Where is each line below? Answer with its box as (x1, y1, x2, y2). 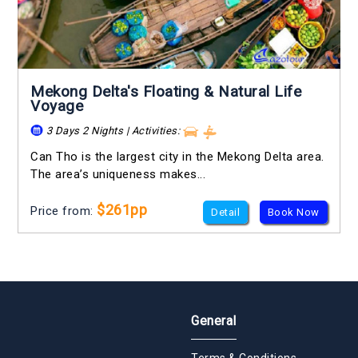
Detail (211, 205, 241, 218)
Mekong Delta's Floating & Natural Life (30, 82, 302, 101)
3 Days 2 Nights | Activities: (43, 125, 183, 137)
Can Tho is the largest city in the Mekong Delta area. (30, 149, 324, 164)
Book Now (267, 205, 320, 218)
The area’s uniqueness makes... (30, 166, 206, 181)
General (191, 312, 237, 328)
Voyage (30, 97, 84, 116)
